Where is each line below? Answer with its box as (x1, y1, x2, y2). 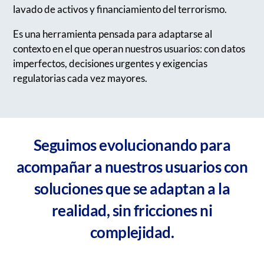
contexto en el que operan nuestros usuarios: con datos (13, 42, 246, 55)
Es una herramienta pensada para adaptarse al (13, 27, 213, 40)
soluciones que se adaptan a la (34, 180, 230, 198)
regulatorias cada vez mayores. (13, 71, 148, 84)
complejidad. (90, 223, 174, 242)
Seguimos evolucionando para (33, 136, 231, 154)
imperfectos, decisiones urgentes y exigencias (13, 57, 208, 70)
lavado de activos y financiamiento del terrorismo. (13, 2, 227, 15)
